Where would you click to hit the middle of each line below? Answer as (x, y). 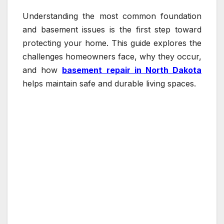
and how (42, 70)
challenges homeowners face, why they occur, (112, 56)
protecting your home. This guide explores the (112, 43)
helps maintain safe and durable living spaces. (109, 83)
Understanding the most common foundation (112, 16)
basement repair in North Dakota (132, 70)
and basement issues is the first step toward (112, 29)
